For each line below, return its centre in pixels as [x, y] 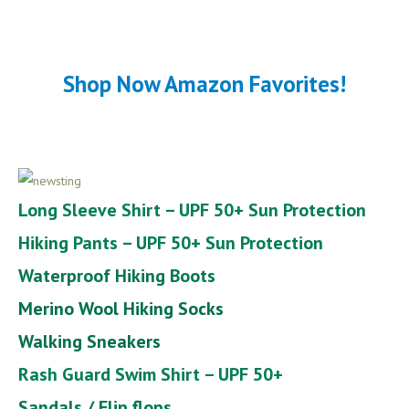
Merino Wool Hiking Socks [121, 308]
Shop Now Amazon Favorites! [204, 84]
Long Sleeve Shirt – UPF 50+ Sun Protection [192, 210]
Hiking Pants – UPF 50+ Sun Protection [171, 242]
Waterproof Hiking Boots [117, 275]
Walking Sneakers [89, 341]
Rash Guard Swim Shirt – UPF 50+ [151, 374]
